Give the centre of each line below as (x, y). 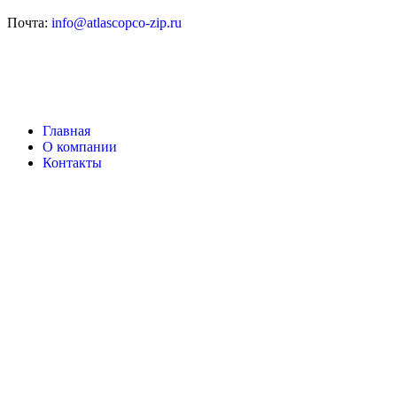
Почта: (29, 23)
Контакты (72, 163)
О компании (80, 147)
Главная (66, 131)
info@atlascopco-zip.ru (117, 23)
